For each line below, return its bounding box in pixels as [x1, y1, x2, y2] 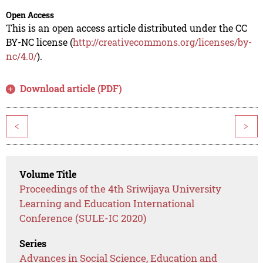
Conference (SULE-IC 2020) [19, 211, 147, 225]
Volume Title [19, 168, 77, 181]
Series [19, 237, 47, 250]
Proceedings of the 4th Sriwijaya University [19, 182, 222, 196]
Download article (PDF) [20, 82, 123, 95]
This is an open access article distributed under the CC [5, 22, 247, 35]
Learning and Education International [19, 197, 195, 211]
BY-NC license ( [5, 36, 73, 49]
